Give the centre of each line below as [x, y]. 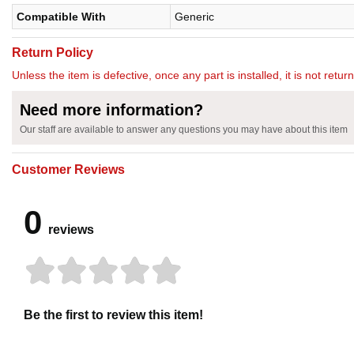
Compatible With [61, 17]
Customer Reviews [68, 170]
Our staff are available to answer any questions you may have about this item [184, 130]
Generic [194, 17]
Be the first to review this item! [113, 315]
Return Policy [53, 53]
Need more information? [111, 110]
